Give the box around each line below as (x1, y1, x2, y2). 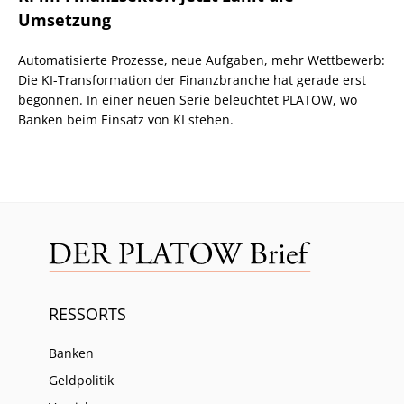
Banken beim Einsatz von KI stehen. (18, 110, 234, 128)
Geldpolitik (49, 372, 114, 390)
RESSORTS (49, 303, 126, 326)
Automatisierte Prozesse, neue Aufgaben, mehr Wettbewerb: (18, 50, 385, 69)
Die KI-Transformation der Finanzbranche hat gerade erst (18, 70, 366, 88)
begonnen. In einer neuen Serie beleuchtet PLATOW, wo (18, 90, 357, 108)
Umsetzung (18, 8, 111, 31)
